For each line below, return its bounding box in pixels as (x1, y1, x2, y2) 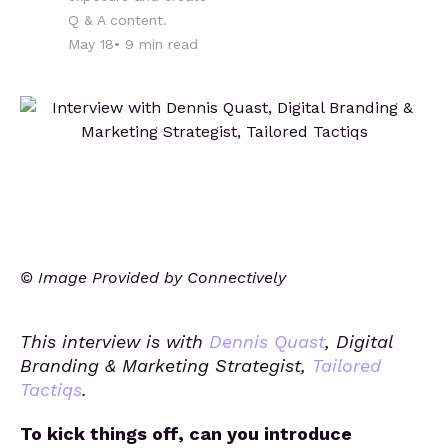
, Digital (325, 331, 392, 352)
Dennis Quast (209, 331, 325, 352)
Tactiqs (20, 379, 82, 400)
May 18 (68, 36, 114, 52)
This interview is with (20, 331, 209, 352)
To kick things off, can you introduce (20, 423, 352, 444)
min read (139, 36, 198, 52)
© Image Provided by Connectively (20, 268, 286, 287)
